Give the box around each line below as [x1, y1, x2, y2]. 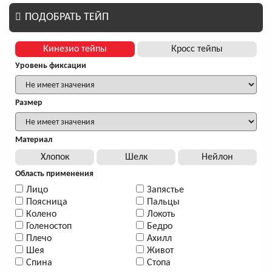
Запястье [147, 185, 184, 195]
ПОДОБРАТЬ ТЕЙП [25, 11, 109, 23]
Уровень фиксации [15, 61, 86, 70]
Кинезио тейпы [43, 44, 107, 54]
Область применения [15, 169, 93, 178]
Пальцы [147, 197, 180, 207]
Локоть [147, 209, 175, 219]
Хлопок [40, 152, 69, 162]
